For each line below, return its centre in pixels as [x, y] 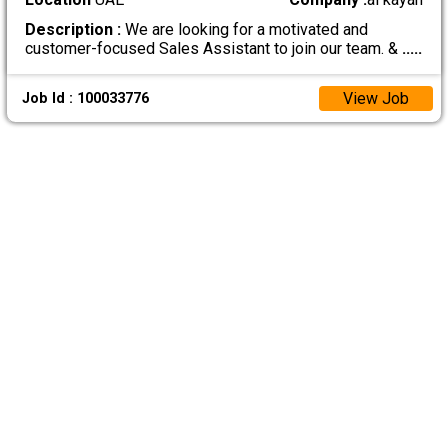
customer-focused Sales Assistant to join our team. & [213, 49]
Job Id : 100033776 [85, 98]
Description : [72, 30]
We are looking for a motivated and [244, 30]
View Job [375, 98]
